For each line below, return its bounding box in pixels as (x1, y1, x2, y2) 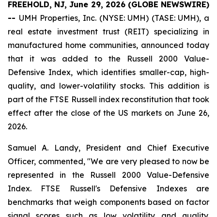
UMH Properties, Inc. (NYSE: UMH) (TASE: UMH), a (18, 13, 209, 23)
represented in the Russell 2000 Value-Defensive (8, 170, 209, 180)
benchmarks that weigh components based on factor (8, 197, 209, 207)
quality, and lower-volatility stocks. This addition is (8, 81, 209, 91)
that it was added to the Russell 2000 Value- (8, 54, 209, 63)
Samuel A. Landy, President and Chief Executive (8, 143, 209, 153)
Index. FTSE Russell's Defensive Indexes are (8, 184, 209, 193)
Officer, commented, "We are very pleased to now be (8, 156, 209, 166)
